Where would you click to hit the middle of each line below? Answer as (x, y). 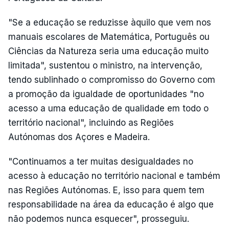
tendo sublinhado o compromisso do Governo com (112, 80)
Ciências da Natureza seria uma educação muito (108, 51)
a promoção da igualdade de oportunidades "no (106, 94)
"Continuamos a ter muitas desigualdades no (101, 162)
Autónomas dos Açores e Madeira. (79, 137)
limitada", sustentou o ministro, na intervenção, (105, 65)
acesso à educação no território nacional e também (114, 176)
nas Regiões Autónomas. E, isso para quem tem (106, 190)
